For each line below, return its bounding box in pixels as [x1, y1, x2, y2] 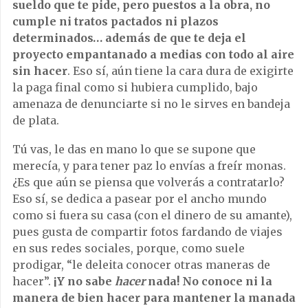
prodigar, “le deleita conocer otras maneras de [12, 258, 270, 272]
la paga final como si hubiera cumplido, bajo [12, 80, 258, 94]
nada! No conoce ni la [145, 274, 272, 288]
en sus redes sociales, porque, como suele [12, 241, 245, 255]
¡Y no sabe [54, 274, 115, 288]
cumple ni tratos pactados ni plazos [12, 14, 219, 28]
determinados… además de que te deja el [12, 31, 246, 45]
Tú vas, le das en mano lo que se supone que [12, 142, 256, 156]
